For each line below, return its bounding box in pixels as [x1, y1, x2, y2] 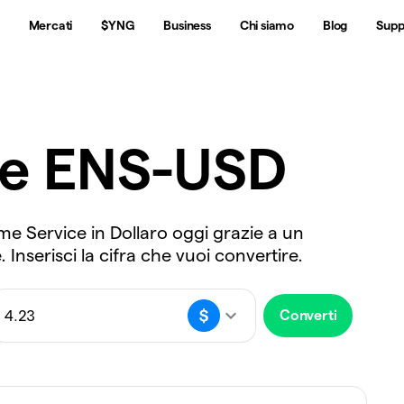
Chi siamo [239, 18, 294, 32]
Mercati [28, 18, 73, 32]
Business [163, 18, 211, 32]
